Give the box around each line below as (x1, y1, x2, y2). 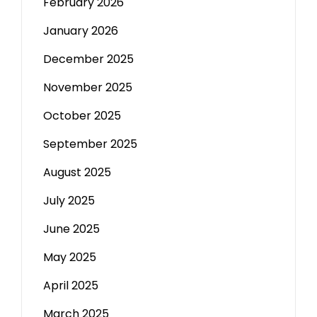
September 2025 (43, 136, 137, 152)
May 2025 (43, 249, 96, 265)
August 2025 (43, 164, 111, 180)
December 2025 (43, 51, 134, 67)
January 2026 (43, 23, 118, 39)
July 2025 (43, 192, 95, 209)
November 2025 (43, 79, 132, 96)
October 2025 (43, 108, 121, 124)
